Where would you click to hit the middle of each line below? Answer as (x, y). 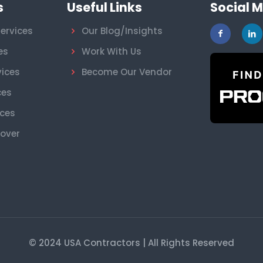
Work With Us (112, 52)
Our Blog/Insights (122, 31)
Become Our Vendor (127, 72)
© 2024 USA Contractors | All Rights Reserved (131, 243)
